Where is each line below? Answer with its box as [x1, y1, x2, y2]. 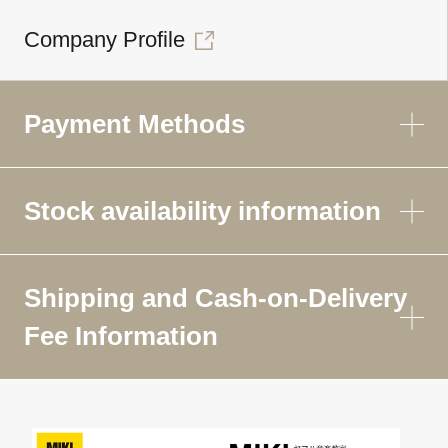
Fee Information [24, 321, 218, 350]
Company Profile [24, 26, 185, 52]
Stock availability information [24, 196, 381, 225]
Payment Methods [24, 109, 245, 138]
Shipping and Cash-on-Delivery [24, 283, 407, 312]
